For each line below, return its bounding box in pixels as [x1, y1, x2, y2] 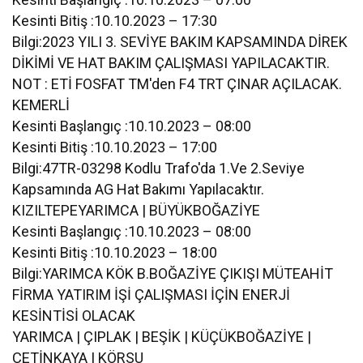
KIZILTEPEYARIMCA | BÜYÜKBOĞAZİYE [12, 201, 261, 219]
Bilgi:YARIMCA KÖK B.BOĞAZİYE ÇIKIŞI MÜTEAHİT [12, 264, 334, 282]
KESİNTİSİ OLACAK [12, 306, 136, 324]
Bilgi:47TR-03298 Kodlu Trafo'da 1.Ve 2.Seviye [12, 159, 305, 177]
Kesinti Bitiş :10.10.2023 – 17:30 [12, 11, 218, 29]
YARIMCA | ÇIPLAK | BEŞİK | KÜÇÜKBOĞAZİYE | [12, 327, 312, 345]
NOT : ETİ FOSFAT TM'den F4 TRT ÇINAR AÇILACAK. [12, 75, 343, 92]
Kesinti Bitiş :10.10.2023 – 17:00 [12, 138, 218, 156]
